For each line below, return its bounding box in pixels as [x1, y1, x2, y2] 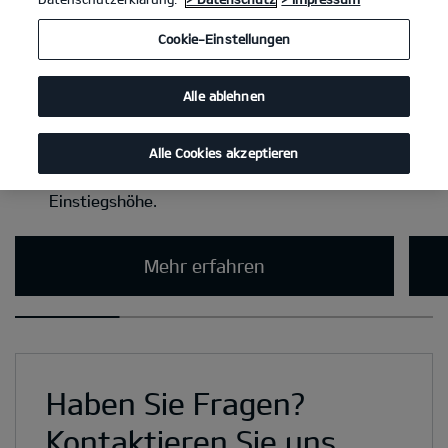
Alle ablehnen [183, 88, 265, 104]
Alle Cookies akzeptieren [149, 145, 299, 161]
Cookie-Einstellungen [158, 31, 290, 47]
